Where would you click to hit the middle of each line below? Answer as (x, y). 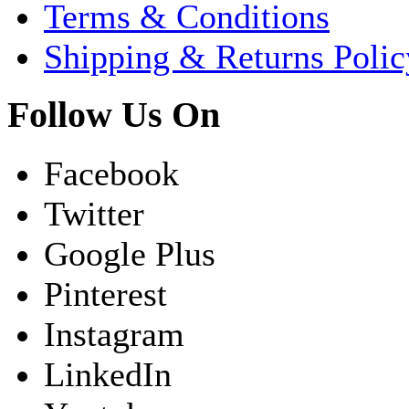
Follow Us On (114, 115)
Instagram (114, 334)
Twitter (94, 213)
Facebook (111, 173)
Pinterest (105, 294)
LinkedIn (108, 374)
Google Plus (130, 253)
